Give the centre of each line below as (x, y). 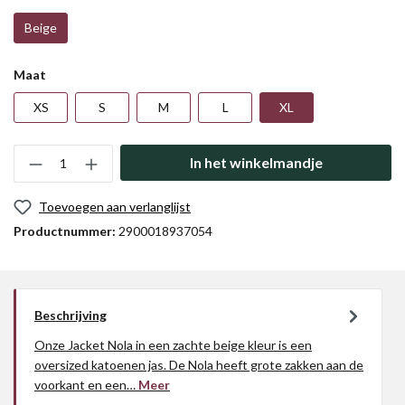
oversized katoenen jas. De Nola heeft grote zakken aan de (199, 365)
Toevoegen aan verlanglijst (115, 207)
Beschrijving (71, 315)
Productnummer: (66, 231)
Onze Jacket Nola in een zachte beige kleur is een (173, 345)
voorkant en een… (86, 385)
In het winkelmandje (256, 162)
